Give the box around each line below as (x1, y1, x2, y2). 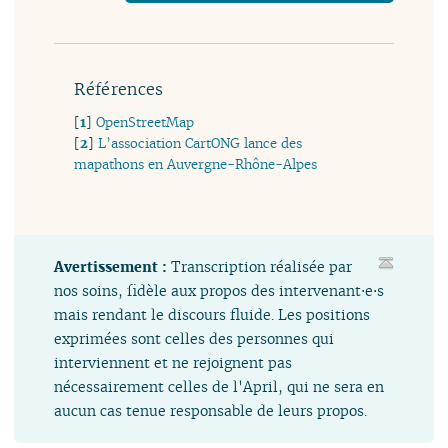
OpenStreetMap (96, 113, 195, 131)
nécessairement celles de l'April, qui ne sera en (54, 376, 385, 396)
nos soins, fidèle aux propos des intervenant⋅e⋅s (54, 280, 385, 300)
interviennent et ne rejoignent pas (54, 352, 293, 372)
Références (74, 78, 164, 101)
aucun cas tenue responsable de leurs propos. (54, 400, 368, 420)
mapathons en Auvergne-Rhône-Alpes (74, 155, 318, 173)
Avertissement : (54, 256, 172, 276)
